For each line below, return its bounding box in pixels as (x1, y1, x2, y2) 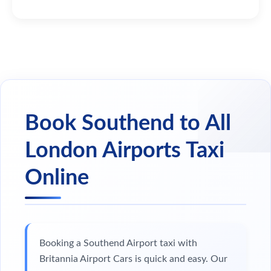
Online (25, 166, 89, 189)
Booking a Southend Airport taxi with (39, 238, 197, 248)
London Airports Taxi (25, 139, 224, 162)
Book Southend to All (25, 112, 231, 134)
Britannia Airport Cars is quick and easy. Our (39, 253, 227, 264)
